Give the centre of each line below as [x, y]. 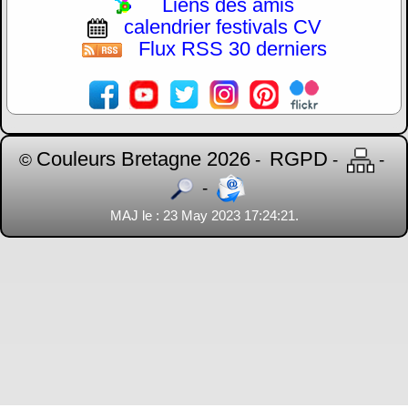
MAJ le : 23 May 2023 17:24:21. [204, 216]
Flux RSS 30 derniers [232, 49]
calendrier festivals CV [222, 26]
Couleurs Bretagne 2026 [143, 159]
